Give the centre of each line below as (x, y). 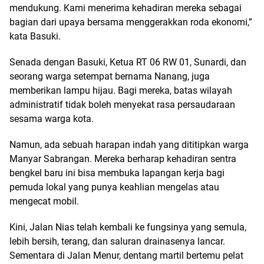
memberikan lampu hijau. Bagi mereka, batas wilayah (121, 90)
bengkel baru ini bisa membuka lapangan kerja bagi (117, 173)
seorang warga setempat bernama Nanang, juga (110, 76)
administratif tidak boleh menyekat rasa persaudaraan (122, 104)
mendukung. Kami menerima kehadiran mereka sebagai (126, 8)
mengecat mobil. (44, 201)
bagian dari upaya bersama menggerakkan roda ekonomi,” (131, 22)
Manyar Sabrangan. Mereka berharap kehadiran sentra (123, 159)
